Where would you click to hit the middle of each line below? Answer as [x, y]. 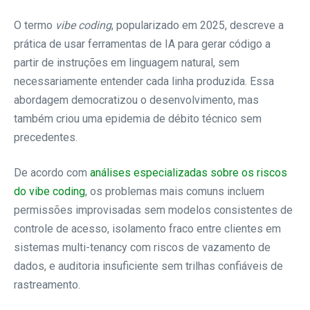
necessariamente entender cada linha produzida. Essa [144, 81]
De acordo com [52, 172]
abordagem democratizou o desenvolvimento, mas [136, 100]
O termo [35, 25]
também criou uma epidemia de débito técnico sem [138, 118]
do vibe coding [49, 191]
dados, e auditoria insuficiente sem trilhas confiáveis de [148, 266]
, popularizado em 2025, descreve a [198, 25]
